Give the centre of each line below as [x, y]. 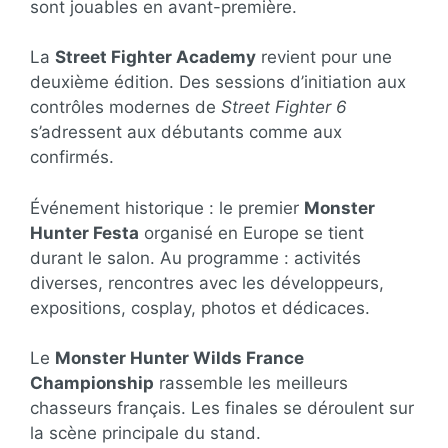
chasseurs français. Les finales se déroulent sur [222, 408]
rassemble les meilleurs [251, 383]
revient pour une [324, 57]
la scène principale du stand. [145, 433]
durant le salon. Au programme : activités [195, 257]
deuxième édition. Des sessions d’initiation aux [218, 82]
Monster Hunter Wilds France [179, 358]
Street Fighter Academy [155, 57]
